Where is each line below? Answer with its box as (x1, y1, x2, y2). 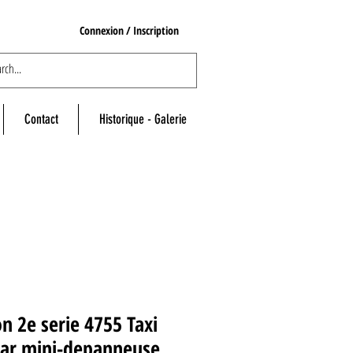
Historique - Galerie (98, 111, 187, 128)
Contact (24, 111, 58, 128)
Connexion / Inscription (80, 22, 179, 38)
